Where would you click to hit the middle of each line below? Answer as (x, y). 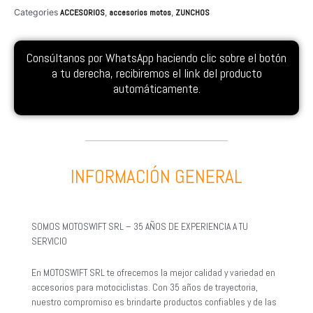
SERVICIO (49, 241)
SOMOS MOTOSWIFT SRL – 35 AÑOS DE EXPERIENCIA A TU (140, 226)
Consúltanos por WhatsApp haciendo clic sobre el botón (156, 58)
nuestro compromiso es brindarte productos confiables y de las (154, 302)
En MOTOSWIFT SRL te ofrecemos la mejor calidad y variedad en (153, 272)
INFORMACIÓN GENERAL (156, 177)
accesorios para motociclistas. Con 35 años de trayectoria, (145, 287)
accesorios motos (140, 12)
